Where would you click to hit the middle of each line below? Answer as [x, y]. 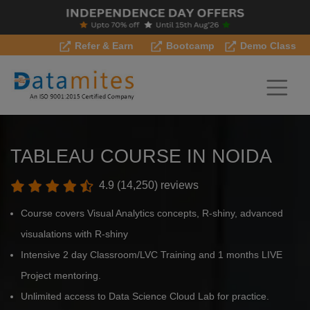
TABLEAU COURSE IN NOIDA [141, 156]
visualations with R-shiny [74, 234]
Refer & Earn [103, 46]
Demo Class [267, 46]
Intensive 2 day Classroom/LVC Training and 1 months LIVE [152, 255]
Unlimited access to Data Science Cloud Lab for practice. [145, 297]
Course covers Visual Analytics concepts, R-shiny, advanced [152, 213]
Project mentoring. [61, 276]
